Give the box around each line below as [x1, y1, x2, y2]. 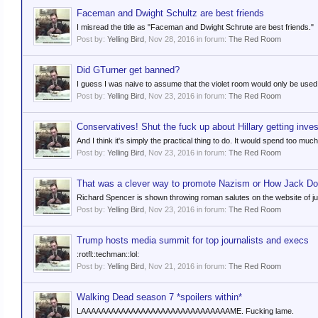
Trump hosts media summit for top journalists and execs [77, 235, 309, 246]
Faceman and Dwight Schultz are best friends [77, 8, 264, 18]
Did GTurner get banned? [77, 65, 180, 75]
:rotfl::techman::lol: [77, 250, 139, 258]
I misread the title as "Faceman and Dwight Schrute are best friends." [77, 23, 314, 31]
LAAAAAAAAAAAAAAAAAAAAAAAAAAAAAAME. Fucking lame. [77, 307, 294, 315]
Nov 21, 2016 [148, 262, 194, 270]
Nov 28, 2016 [148, 35, 194, 43]
